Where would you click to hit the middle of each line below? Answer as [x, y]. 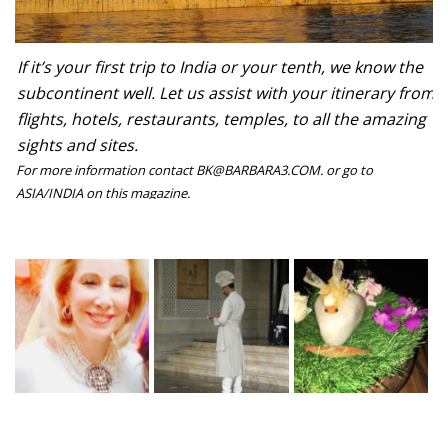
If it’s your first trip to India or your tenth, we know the [220, 66]
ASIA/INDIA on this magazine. [103, 192]
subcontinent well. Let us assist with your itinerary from [226, 92]
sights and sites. [77, 144]
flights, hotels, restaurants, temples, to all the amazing [221, 118]
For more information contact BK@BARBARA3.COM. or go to [194, 169]
